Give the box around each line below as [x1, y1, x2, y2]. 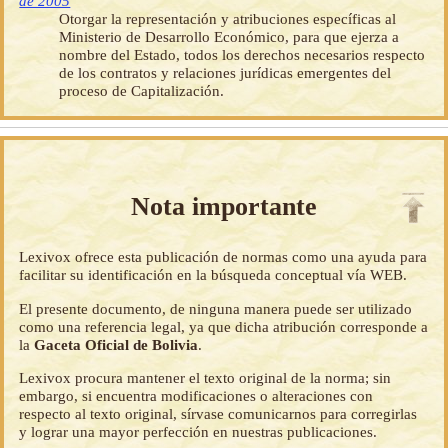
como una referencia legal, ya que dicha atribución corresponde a [19, 317, 429, 335]
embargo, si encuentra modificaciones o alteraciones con [19, 386, 374, 404]
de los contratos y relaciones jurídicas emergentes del [59, 64, 392, 82]
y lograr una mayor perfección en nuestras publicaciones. [19, 422, 378, 440]
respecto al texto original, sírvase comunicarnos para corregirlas [19, 404, 418, 422]
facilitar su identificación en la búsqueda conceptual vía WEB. [19, 266, 408, 284]
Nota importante [131, 192, 317, 222]
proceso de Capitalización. [59, 82, 225, 100]
